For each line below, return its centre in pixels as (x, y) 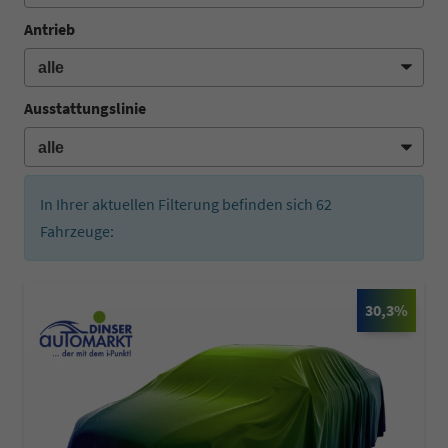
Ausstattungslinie (85, 108)
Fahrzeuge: (77, 230)
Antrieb (49, 28)
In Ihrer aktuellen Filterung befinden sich (178, 203)
